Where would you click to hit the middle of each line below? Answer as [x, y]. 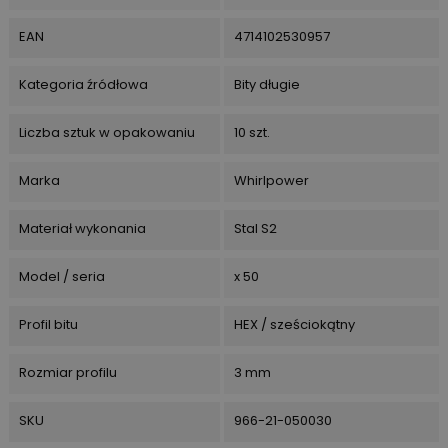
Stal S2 [255, 228]
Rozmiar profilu [68, 372]
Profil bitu [48, 324]
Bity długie [266, 84]
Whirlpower [271, 180]
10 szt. [251, 132]
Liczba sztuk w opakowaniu [107, 132]
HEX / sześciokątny [294, 324]
